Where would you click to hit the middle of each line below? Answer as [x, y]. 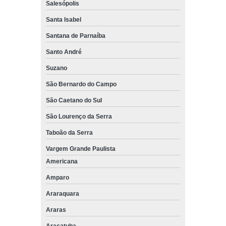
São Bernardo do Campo [81, 84]
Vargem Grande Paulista [80, 149]
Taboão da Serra [69, 132]
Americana [62, 161]
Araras [56, 210]
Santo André [64, 52]
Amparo [58, 177]
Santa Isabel [63, 19]
